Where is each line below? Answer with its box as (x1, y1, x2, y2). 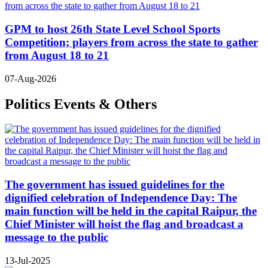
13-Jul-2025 (5, 255, 50, 266)
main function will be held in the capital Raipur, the (5, 205, 257, 218)
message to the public (5, 231, 108, 244)
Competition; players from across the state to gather (5, 35, 258, 48)
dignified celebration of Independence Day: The (5, 191, 237, 205)
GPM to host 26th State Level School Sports (5, 22, 220, 35)
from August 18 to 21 (5, 48, 109, 62)
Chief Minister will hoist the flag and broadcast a (5, 218, 243, 231)
